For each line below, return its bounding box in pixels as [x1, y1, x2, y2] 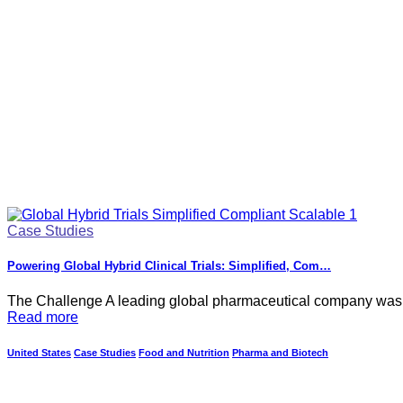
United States [7, 347, 71, 359]
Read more [7, 309, 78, 325]
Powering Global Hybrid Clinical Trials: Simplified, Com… [7, 259, 331, 273]
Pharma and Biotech [232, 347, 328, 359]
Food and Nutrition [139, 347, 229, 359]
